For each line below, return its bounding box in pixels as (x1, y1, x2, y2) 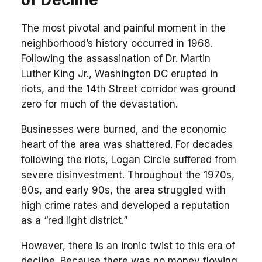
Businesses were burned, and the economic (20, 123, 226, 135)
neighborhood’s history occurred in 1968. (20, 37, 213, 49)
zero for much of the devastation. (20, 98, 178, 110)
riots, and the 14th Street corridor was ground (20, 82, 235, 95)
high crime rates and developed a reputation (20, 199, 230, 211)
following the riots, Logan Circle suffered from (20, 153, 236, 166)
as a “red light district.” (20, 214, 127, 226)
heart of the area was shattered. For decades (20, 138, 233, 150)
